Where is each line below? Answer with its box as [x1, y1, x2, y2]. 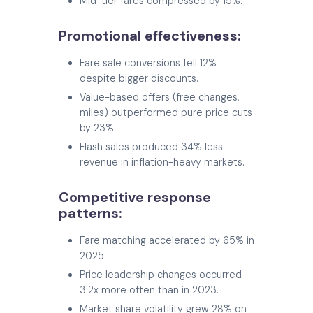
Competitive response [59, 188, 211, 207]
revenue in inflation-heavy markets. [80, 156, 245, 169]
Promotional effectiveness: [59, 27, 241, 45]
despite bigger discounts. [80, 72, 198, 85]
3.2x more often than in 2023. [80, 284, 219, 297]
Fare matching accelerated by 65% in [80, 234, 254, 247]
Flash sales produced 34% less [80, 140, 223, 154]
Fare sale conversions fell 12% [80, 57, 217, 70]
